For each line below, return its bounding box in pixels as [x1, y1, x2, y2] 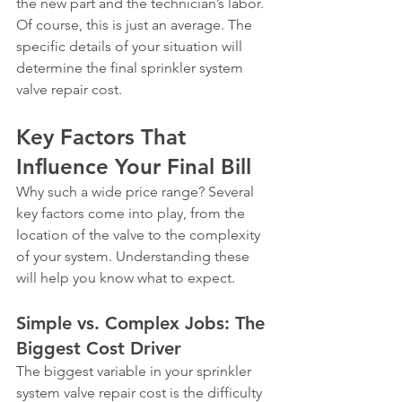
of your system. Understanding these [16, 248, 253, 265]
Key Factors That [16, 124, 192, 150]
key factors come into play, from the [16, 205, 249, 222]
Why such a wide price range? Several [16, 183, 258, 200]
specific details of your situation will [16, 38, 246, 55]
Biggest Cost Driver [16, 337, 181, 359]
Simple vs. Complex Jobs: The [16, 312, 270, 334]
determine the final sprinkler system [16, 59, 247, 76]
